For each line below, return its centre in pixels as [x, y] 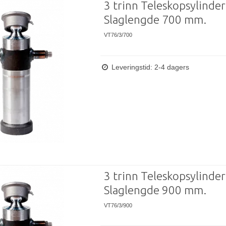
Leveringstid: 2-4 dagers [149, 67]
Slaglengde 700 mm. [155, 20]
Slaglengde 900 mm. [155, 190]
